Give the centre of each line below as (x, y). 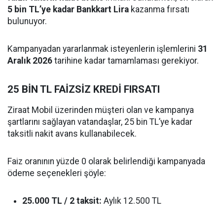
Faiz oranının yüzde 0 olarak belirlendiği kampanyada (106, 161)
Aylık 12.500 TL (131, 201)
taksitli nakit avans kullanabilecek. (72, 134)
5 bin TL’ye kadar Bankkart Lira (68, 9)
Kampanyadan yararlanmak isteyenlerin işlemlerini (103, 49)
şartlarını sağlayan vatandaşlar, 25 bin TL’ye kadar (100, 122)
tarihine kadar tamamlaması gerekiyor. (126, 61)
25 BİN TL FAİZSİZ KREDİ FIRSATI (84, 89)
